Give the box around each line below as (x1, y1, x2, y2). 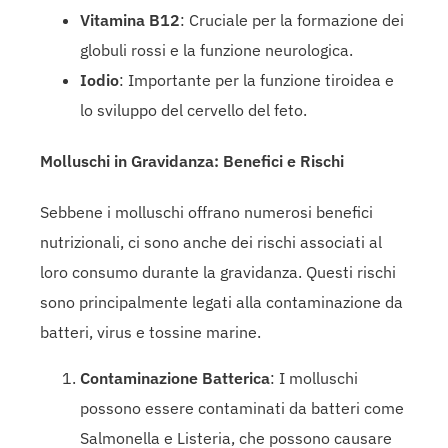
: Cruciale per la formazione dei (180, 9, 404, 30)
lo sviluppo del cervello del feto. (80, 99, 307, 120)
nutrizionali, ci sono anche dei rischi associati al (40, 232, 382, 253)
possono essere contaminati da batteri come (80, 398, 404, 419)
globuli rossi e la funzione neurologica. (80, 39, 353, 60)
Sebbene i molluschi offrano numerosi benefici (40, 202, 373, 223)
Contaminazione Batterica (80, 368, 270, 389)
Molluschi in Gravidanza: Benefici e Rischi (40, 151, 344, 172)
